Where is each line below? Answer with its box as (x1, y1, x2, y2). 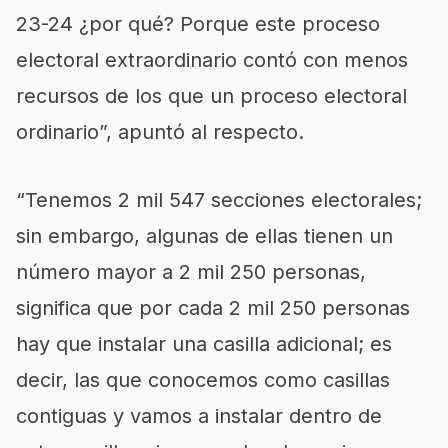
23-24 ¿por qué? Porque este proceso (16, 12, 380, 36)
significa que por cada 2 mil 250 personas (16, 296, 410, 320)
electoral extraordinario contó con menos (16, 48, 408, 72)
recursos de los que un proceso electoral (16, 84, 407, 108)
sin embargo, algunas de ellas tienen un (16, 224, 393, 248)
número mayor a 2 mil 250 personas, (16, 260, 366, 284)
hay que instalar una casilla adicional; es (16, 332, 392, 356)
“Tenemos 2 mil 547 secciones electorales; (16, 188, 422, 212)
